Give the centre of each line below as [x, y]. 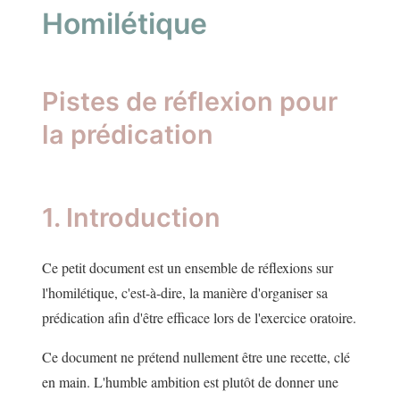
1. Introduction [131, 218]
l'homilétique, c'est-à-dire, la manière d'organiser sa [185, 293]
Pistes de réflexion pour [190, 102]
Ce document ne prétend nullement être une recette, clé [196, 357]
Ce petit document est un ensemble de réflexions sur [187, 268]
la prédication [128, 135]
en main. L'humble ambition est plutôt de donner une [190, 382]
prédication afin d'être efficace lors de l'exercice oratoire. [199, 318]
